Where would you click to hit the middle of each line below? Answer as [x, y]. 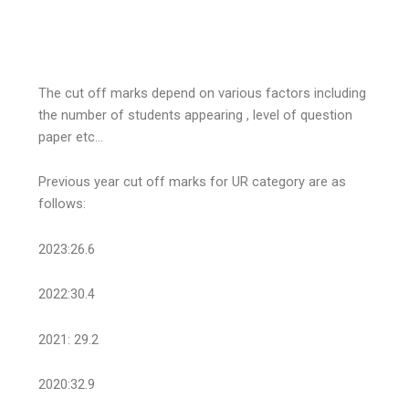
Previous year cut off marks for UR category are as [193, 182]
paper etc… [71, 136]
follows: [63, 204]
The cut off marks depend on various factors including [203, 93]
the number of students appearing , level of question [196, 115]
